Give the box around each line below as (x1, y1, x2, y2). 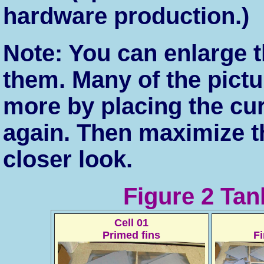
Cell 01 (114, 217, 148, 229)
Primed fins (103, 229, 160, 241)
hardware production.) (3, 3, 249, 29)
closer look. (3, 146, 133, 172)
